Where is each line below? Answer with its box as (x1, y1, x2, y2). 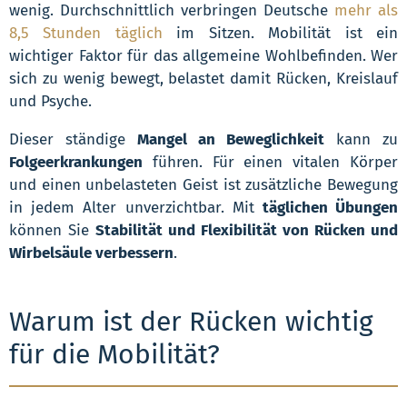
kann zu (324, 130, 398, 150)
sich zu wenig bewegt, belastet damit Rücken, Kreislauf (9, 69, 398, 89)
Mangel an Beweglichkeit (137, 130, 324, 150)
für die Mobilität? (9, 338, 220, 372)
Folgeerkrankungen (9, 153, 143, 173)
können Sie (9, 221, 95, 241)
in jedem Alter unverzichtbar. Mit (9, 198, 263, 218)
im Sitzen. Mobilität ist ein (162, 24, 399, 44)
